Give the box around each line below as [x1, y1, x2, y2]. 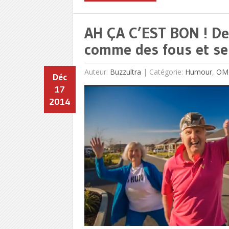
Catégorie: [149, 66, 185, 77]
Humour [185, 66, 212, 77]
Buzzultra [109, 66, 141, 77]
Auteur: [84, 66, 110, 77]
